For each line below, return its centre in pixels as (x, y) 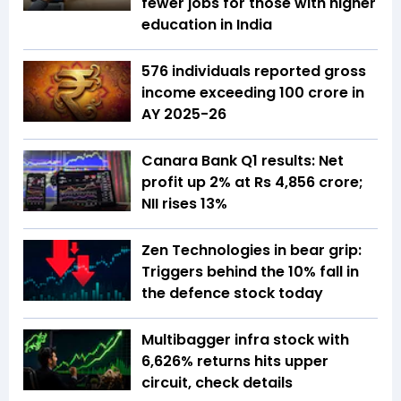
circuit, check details (217, 383)
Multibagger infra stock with (245, 340)
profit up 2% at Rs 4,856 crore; (252, 183)
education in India (207, 25)
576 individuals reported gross (254, 72)
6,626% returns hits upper (235, 362)
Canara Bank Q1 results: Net (243, 161)
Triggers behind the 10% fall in (250, 272)
